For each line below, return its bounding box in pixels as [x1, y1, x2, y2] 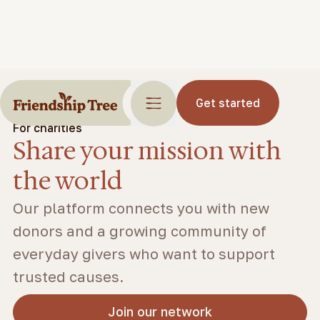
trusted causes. [13, 268, 124, 285]
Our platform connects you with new [13, 199, 269, 216]
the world [13, 165, 122, 197]
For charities [13, 121, 82, 134]
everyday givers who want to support [13, 245, 275, 262]
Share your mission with [13, 135, 281, 167]
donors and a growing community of [13, 222, 266, 239]
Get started [195, 96, 260, 109]
